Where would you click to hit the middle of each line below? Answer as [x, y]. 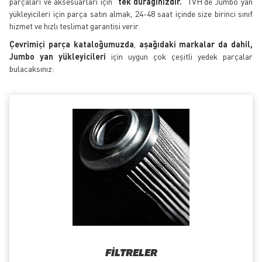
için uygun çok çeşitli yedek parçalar [179, 56]
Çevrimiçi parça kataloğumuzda [72, 44]
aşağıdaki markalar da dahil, [196, 44]
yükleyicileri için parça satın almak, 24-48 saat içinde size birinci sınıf [131, 14]
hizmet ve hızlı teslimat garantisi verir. [75, 26]
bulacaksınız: [32, 69]
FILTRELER [131, 254]
